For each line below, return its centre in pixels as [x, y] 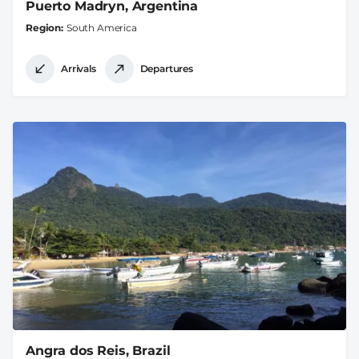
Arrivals [79, 69]
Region [44, 27]
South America [101, 27]
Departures [166, 69]
